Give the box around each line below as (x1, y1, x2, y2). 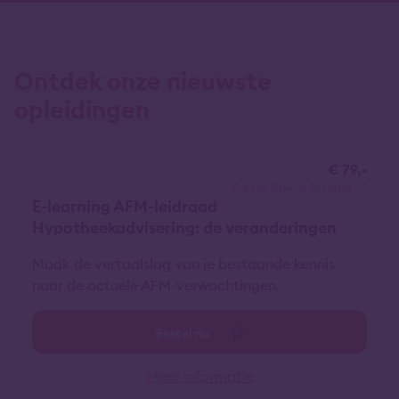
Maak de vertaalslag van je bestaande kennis (32, 255, 335, 273)
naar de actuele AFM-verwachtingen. (32, 276, 280, 294)
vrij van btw (238, 181, 292, 194)
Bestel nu (155, 325, 209, 341)
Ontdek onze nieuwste (14, 66, 272, 96)
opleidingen (14, 94, 150, 125)
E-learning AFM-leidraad (32, 196, 217, 216)
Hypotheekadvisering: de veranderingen (32, 217, 337, 238)
